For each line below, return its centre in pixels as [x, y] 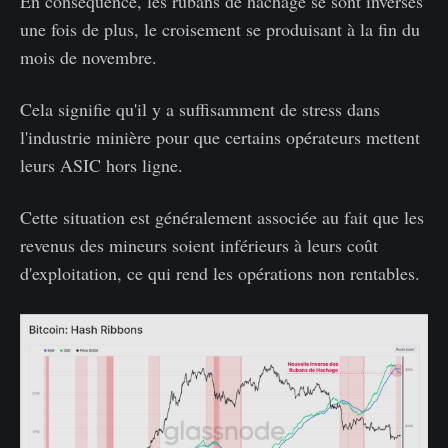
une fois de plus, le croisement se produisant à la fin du [220, 29]
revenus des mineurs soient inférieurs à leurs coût [199, 245]
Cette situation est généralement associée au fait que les [222, 217]
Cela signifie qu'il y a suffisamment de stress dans [200, 109]
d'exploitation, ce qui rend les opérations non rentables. [220, 273]
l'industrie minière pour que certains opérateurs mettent [220, 137]
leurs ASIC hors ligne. [101, 165]
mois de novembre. [88, 57]
